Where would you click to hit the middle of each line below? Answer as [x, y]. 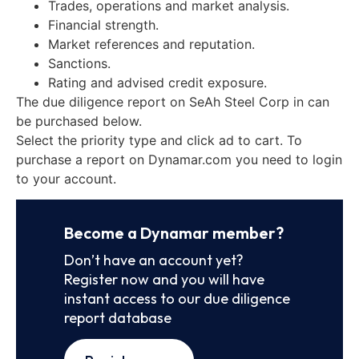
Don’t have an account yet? [154, 260]
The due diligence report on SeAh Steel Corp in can [173, 101]
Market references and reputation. [151, 44]
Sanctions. [79, 63]
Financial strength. [103, 24]
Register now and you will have [164, 279]
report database [118, 317]
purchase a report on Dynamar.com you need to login [179, 159]
